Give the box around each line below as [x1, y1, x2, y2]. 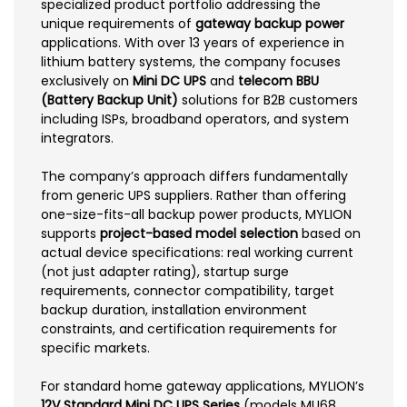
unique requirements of [41, 14, 195, 33]
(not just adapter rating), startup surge [41, 262, 289, 281]
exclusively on [41, 71, 133, 90]
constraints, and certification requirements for [41, 319, 337, 338]
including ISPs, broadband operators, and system [41, 109, 349, 128]
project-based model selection [100, 223, 298, 243]
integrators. [41, 128, 114, 147]
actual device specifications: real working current [41, 243, 353, 262]
